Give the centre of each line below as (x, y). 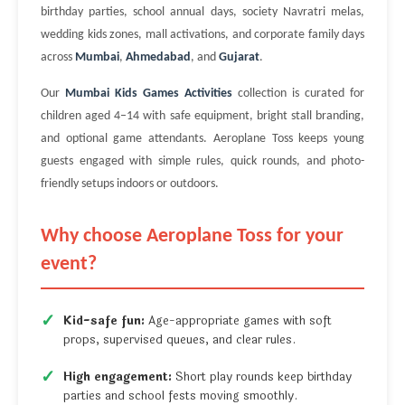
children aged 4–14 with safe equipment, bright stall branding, (202, 117)
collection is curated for (298, 94)
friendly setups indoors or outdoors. (130, 184)
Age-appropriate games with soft (238, 321)
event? (69, 265)
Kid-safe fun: (104, 321)
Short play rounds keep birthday (262, 377)
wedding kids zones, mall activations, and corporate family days (202, 35)
